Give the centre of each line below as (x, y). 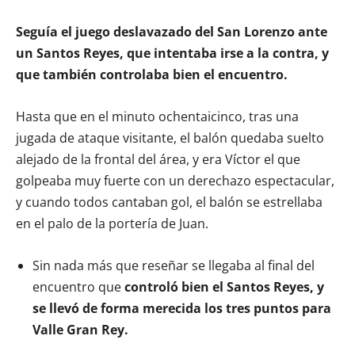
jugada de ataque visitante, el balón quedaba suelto (170, 138)
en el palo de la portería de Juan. (112, 224)
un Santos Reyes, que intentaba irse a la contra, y (172, 53)
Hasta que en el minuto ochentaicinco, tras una (157, 117)
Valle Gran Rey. (80, 330)
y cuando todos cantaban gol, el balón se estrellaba (169, 202)
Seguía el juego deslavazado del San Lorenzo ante (172, 32)
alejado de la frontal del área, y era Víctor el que (158, 160)
